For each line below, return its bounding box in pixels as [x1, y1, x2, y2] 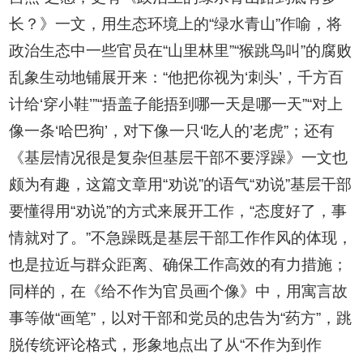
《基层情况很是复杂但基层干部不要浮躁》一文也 [9, 149, 348, 167]
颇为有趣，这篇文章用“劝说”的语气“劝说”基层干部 [9, 176, 352, 194]
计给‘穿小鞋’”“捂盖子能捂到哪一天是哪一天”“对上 [9, 96, 344, 113]
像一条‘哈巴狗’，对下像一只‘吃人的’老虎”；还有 [9, 122, 335, 140]
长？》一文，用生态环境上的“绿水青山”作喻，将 [9, 15, 343, 33]
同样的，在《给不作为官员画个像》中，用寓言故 [9, 283, 348, 301]
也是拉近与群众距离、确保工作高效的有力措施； [9, 256, 348, 274]
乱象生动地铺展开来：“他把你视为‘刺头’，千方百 [9, 69, 344, 87]
